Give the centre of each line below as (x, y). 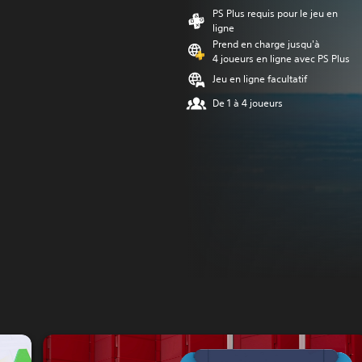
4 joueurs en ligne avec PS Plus (281, 59)
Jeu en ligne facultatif (260, 79)
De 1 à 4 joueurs (248, 103)
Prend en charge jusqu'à (266, 44)
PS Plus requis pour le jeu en (275, 13)
